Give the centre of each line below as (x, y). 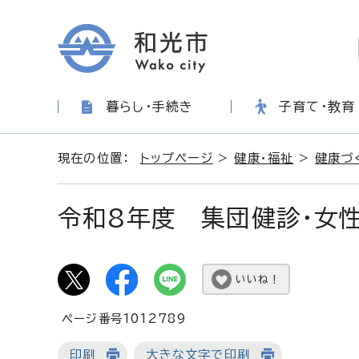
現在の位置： (99, 158)
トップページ (176, 158)
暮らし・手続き (150, 107)
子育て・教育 (317, 107)
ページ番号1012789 (125, 319)
